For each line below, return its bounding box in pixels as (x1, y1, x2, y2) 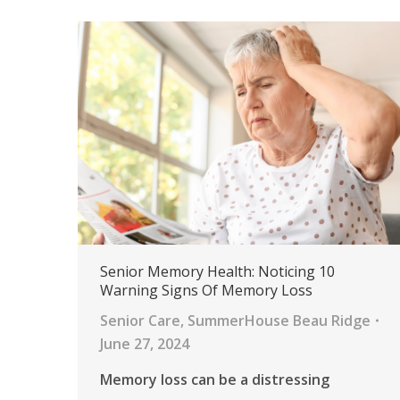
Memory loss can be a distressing (100, 370, 329, 390)
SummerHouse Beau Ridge (187, 311, 371, 331)
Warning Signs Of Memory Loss (100, 280, 312, 301)
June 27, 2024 (100, 334, 189, 354)
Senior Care (100, 311, 180, 331)
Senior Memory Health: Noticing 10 (100, 262, 335, 282)
